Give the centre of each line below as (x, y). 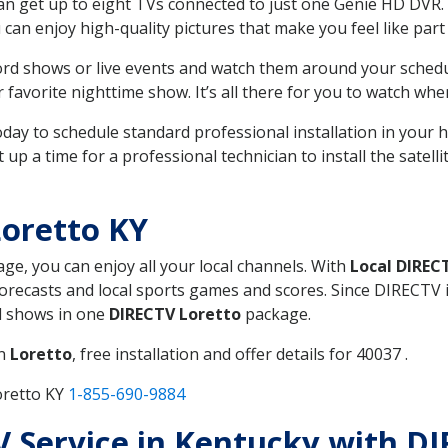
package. (276, 313)
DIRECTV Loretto (175, 313)
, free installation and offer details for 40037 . (240, 353)
